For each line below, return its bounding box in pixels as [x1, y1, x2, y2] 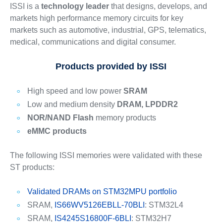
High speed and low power [27, 87, 123, 95]
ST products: [9, 163, 55, 172]
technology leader [41, 2, 109, 10]
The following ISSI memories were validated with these [9, 151, 202, 160]
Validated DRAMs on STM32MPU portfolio [27, 187, 177, 196]
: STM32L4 [144, 201, 183, 210]
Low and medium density [27, 100, 117, 109]
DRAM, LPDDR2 [116, 100, 178, 109]
